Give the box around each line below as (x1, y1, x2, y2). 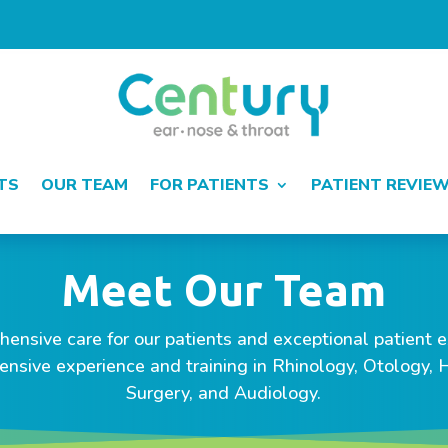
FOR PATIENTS (149, 173, 269, 196)
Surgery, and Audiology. (126, 381, 322, 406)
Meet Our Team (61, 265, 387, 315)
